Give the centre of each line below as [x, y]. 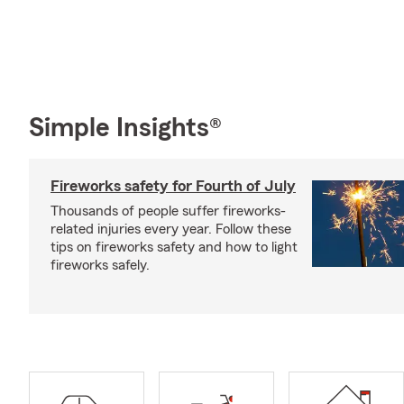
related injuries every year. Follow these [171, 229]
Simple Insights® [125, 128]
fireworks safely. [100, 265]
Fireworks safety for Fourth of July [173, 185]
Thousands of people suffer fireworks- [168, 211]
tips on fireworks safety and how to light [174, 247]
